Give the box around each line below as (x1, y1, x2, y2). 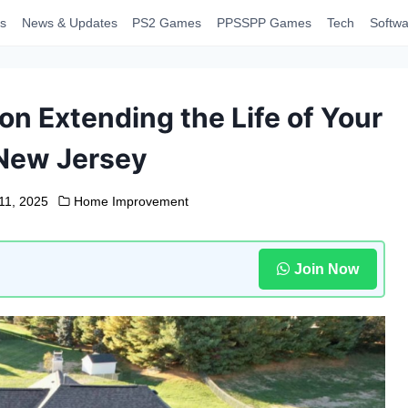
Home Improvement (74, 194, 189, 209)
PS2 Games (132, 15, 202, 30)
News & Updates (21, 15, 117, 30)
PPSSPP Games (217, 15, 312, 30)
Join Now (293, 260, 359, 277)
